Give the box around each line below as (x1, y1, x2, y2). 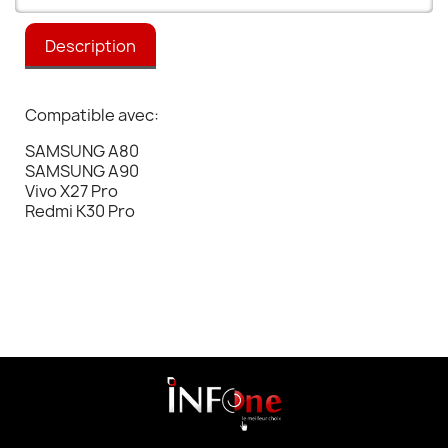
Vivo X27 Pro (25, 180, 118, 203)
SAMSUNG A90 (25, 160, 139, 183)
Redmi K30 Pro (25, 200, 135, 223)
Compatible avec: (25, 104, 159, 127)
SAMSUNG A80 (25, 140, 139, 163)
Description (45, 35, 136, 58)
